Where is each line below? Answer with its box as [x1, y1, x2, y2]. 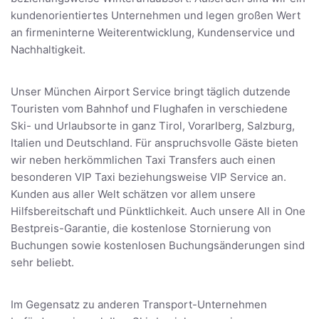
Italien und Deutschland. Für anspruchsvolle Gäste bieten [11, 136, 298, 150]
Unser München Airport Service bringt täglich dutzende [11, 85, 291, 99]
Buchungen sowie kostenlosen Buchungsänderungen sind [11, 239, 305, 253]
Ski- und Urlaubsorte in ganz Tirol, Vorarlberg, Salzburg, [11, 119, 295, 133]
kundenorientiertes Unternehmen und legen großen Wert [11, 9, 300, 23]
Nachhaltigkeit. [11, 43, 85, 57]
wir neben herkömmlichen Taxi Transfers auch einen [11, 153, 276, 167]
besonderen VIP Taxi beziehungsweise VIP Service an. [11, 170, 286, 184]
